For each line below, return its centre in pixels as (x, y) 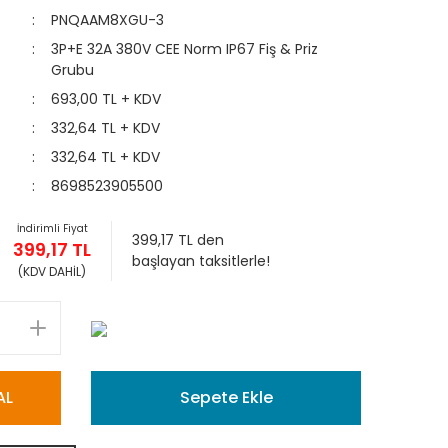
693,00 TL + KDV (106, 99)
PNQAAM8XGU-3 (107, 20)
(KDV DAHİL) (52, 271)
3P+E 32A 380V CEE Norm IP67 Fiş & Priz (184, 49)
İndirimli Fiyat (52, 228)
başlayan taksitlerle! (201, 261)
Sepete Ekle (226, 397)
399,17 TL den (178, 240)
